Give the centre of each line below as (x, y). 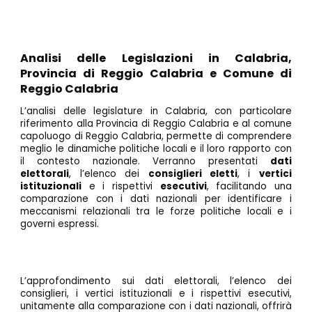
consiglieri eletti (193, 174)
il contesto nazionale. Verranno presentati (145, 162)
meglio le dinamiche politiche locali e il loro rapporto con (156, 149)
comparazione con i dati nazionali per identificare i (156, 199)
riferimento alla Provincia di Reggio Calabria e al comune (156, 124)
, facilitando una (249, 187)
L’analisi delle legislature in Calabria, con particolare (156, 111)
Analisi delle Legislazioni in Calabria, (156, 58)
